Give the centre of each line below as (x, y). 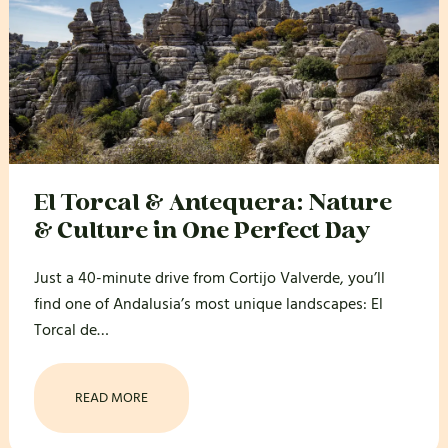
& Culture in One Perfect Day (201, 231)
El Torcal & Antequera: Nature (212, 203)
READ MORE (111, 398)
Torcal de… (71, 330)
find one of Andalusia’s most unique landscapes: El (208, 304)
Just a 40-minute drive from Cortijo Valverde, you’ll (209, 278)
